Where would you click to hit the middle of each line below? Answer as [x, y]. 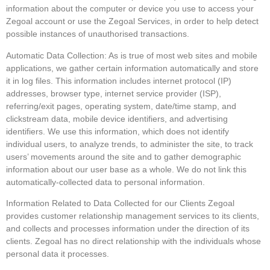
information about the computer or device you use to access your [130, 9]
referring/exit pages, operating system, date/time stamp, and [121, 106]
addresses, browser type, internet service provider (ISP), [114, 93]
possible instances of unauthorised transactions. [98, 34]
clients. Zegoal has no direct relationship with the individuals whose [133, 241]
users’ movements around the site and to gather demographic [124, 156]
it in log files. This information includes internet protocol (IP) [119, 80]
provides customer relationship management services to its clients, [133, 215]
